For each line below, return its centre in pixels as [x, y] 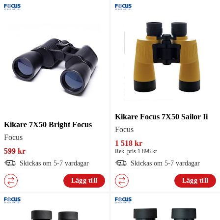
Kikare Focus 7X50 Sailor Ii [161, 116]
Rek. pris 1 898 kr [136, 151]
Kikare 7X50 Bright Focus [48, 124]
